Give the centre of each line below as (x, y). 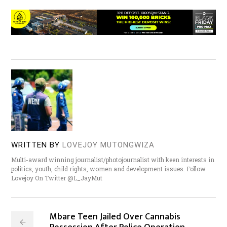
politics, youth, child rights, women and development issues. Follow (109, 168)
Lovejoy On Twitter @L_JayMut (57, 178)
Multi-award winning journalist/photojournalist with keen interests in (113, 159)
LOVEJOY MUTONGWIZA (109, 145)
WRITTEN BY (36, 145)
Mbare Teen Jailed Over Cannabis (115, 217)
